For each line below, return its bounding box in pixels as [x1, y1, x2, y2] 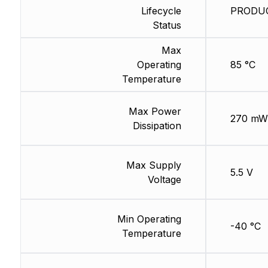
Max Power [128, 105, 181, 118]
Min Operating [117, 213, 181, 226]
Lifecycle [141, 5, 181, 17]
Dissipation [132, 120, 181, 132]
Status [152, 19, 181, 32]
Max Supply [126, 159, 181, 172]
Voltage [147, 173, 181, 186]
